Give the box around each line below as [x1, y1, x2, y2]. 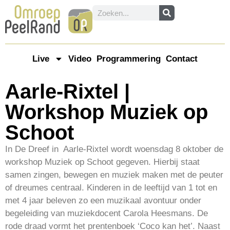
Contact [166, 53, 198, 64]
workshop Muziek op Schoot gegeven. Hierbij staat [5, 157, 200, 167]
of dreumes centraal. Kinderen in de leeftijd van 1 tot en [5, 182, 217, 193]
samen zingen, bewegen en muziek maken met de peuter [5, 169, 223, 180]
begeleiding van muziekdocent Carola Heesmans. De [5, 208, 208, 218]
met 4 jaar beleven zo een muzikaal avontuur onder [5, 195, 201, 205]
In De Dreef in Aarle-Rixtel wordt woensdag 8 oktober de [5, 144, 223, 154]
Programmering [97, 53, 161, 64]
